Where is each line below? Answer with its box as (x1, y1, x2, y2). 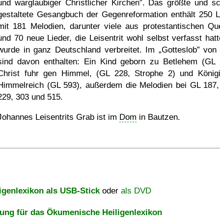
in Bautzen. (137, 112, 180, 122)
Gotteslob (161, 45, 197, 55)
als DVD (121, 186, 151, 195)
